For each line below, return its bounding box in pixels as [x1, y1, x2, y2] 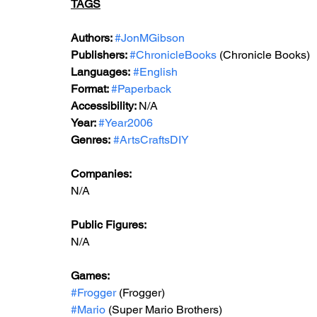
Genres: [71, 133, 110, 146]
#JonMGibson [115, 31, 185, 45]
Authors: [71, 31, 115, 45]
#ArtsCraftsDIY [113, 133, 189, 146]
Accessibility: [71, 99, 139, 113]
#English [133, 65, 178, 79]
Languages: [71, 65, 130, 79]
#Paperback [111, 82, 171, 96]
